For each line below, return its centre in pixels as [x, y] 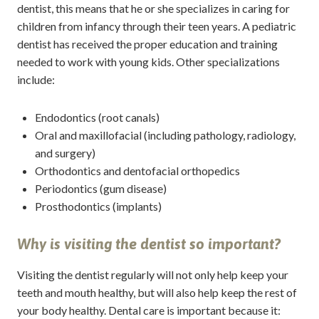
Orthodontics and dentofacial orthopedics [137, 171]
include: [36, 79]
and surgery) [65, 153]
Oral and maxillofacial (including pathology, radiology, [165, 135]
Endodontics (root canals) [97, 117]
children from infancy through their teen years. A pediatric [156, 26]
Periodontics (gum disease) [100, 189]
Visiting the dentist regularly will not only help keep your [152, 275]
